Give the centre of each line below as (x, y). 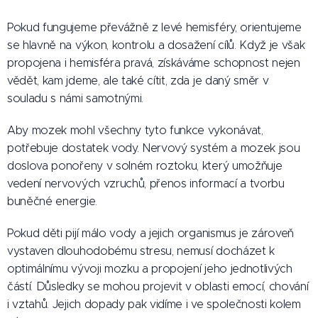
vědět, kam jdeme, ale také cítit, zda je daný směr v (138, 81)
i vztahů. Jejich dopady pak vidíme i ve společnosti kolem (154, 304)
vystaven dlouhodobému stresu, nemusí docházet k (141, 251)
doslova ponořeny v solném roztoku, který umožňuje (145, 166)
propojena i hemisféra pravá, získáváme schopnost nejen (154, 63)
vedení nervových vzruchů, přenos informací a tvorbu (146, 183)
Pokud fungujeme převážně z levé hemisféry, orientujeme (154, 27)
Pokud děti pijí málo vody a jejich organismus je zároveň (151, 233)
